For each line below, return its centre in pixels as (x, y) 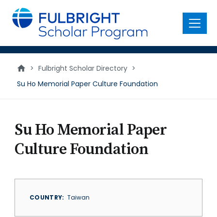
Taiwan (78, 197)
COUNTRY (46, 197)
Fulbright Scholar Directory (83, 68)
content (23, 19)
